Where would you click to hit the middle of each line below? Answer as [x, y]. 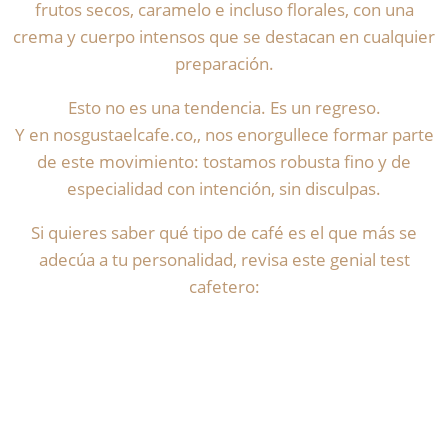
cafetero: [224, 287]
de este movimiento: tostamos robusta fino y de [224, 162]
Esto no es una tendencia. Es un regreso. [224, 108]
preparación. [224, 64]
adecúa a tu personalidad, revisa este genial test [224, 260]
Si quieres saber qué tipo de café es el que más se [224, 233]
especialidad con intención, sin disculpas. [224, 189]
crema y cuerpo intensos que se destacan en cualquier [224, 37]
